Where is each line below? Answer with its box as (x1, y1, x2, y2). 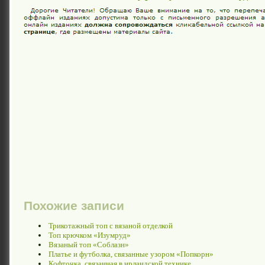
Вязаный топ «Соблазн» (49, 240, 129, 249)
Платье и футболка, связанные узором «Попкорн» (49, 249, 214, 258)
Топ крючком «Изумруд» (49, 230, 131, 240)
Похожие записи (24, 198, 124, 213)
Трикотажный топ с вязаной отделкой (49, 221, 173, 230)
